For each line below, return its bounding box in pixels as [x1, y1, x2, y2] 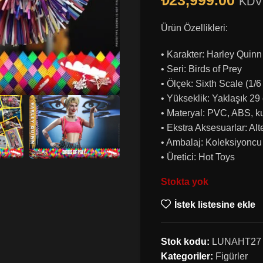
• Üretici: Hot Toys [161, 152, 235, 162]
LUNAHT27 [212, 237, 261, 247]
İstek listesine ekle [174, 199, 255, 210]
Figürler [215, 251, 248, 261]
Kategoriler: [161, 251, 213, 261]
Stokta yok [161, 177, 208, 187]
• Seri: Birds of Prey [161, 64, 242, 74]
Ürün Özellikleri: [161, 23, 228, 33]
